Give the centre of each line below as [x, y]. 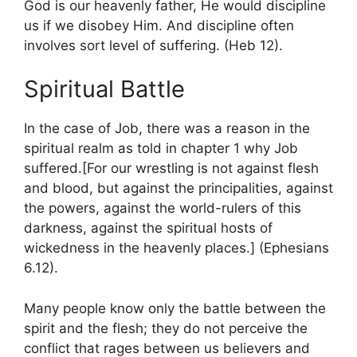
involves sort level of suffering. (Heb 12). [153, 45]
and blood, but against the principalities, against [178, 188]
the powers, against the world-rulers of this [163, 208]
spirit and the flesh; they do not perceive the [166, 328]
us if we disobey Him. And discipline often [159, 25]
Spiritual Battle [104, 89]
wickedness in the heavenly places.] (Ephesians [177, 248]
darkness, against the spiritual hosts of [148, 228]
